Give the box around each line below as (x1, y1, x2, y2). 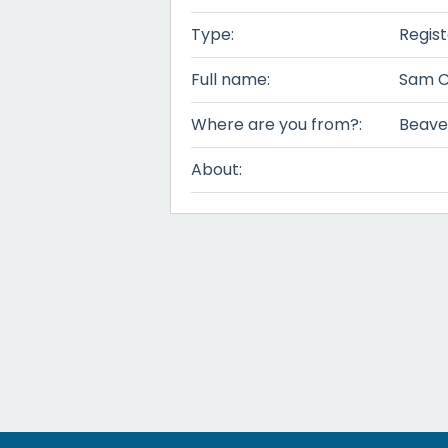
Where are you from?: (191, 113, 362, 136)
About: (191, 158, 242, 181)
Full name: (191, 68, 270, 91)
